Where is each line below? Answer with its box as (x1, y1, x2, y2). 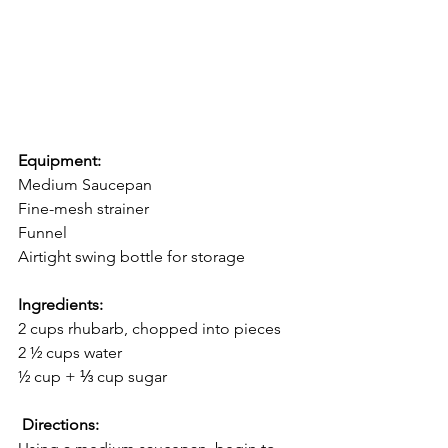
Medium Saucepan (18, 174, 152, 194)
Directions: (22, 414, 99, 434)
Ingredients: (18, 294, 103, 314)
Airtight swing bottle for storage (18, 246, 245, 266)
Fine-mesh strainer (18, 198, 149, 218)
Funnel (18, 222, 67, 242)
